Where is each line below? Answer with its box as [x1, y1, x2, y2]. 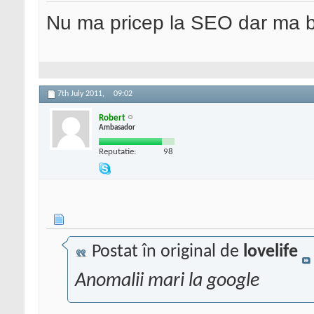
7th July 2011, [57, 90, 107, 99]
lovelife [243, 243, 298, 262]
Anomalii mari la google [75, 271, 259, 292]
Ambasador [99, 123, 135, 132]
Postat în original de [88, 243, 243, 262]
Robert [99, 113, 125, 123]
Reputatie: [99, 146, 136, 156]
